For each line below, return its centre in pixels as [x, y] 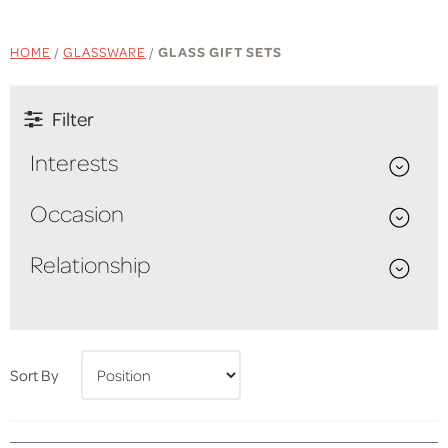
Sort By [34, 375]
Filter [73, 118]
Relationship [90, 264]
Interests [74, 162]
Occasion [77, 213]
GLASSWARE [104, 51]
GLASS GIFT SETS [220, 51]
